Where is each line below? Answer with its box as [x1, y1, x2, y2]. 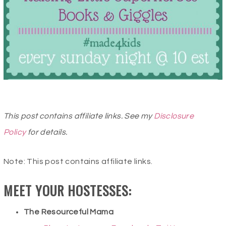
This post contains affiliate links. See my [4, 112, 154, 121]
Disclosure [154, 112, 194, 121]
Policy [4, 128, 26, 137]
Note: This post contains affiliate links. [4, 157, 154, 166]
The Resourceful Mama [24, 208, 114, 216]
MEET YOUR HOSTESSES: [4, 181, 132, 201]
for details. [26, 128, 68, 137]
